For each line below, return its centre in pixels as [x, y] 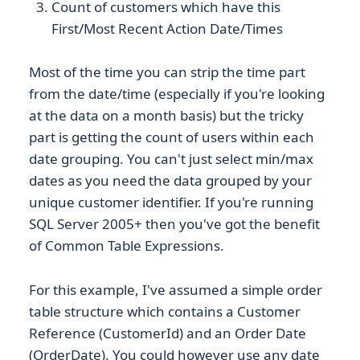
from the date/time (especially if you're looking [177, 94]
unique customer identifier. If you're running [171, 202]
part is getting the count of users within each [172, 137]
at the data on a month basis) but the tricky [166, 116]
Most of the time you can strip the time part [167, 72]
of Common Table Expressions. [127, 246]
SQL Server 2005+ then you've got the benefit [174, 224]
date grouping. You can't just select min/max [171, 159]
